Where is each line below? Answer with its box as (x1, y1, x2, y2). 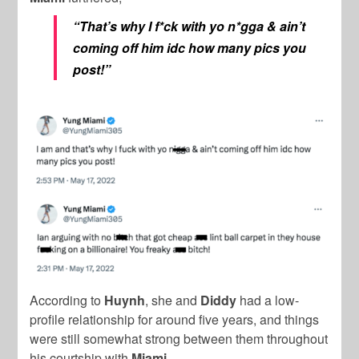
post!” (73, 60, 111, 79)
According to (30, 290, 102, 309)
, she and (145, 290, 201, 309)
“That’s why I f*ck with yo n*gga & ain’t (73, 17, 306, 36)
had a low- (236, 290, 300, 309)
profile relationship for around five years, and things (30, 309, 320, 329)
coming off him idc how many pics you (73, 38, 307, 58)
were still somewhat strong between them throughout (30, 329, 329, 348)
